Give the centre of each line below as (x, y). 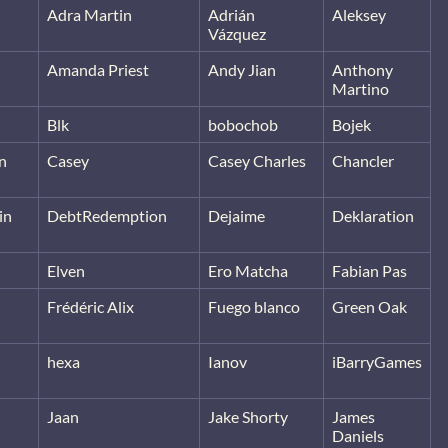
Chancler (363, 160)
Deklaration (373, 215)
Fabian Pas (369, 270)
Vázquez (237, 33)
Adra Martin (89, 14)
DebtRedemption (107, 215)
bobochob (243, 124)
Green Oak (369, 306)
